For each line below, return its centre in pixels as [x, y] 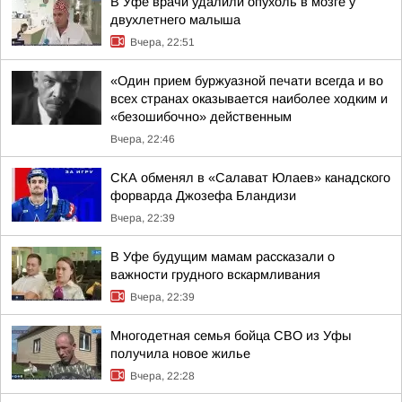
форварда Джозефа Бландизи [203, 196]
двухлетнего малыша [175, 20]
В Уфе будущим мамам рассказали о [223, 257]
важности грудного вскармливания [215, 275]
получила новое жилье [180, 354]
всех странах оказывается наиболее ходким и [249, 99]
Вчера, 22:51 [162, 42]
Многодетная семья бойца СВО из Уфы [231, 336]
